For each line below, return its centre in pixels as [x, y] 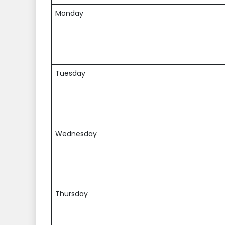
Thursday [72, 194]
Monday [69, 13]
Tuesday [70, 74]
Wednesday [76, 134]
